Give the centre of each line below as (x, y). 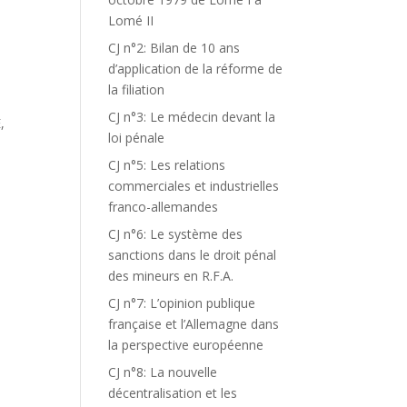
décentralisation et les (173, 393)
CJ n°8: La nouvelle (163, 372)
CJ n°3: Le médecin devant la (192, 117)
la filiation (137, 89)
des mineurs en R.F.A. (171, 276)
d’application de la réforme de (196, 69)
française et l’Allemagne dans (194, 324)
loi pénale (137, 138)
